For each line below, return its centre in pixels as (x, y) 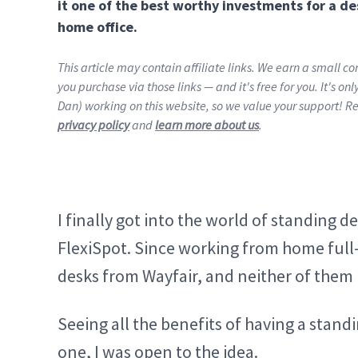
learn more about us (207, 125)
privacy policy (93, 125)
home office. (97, 27)
